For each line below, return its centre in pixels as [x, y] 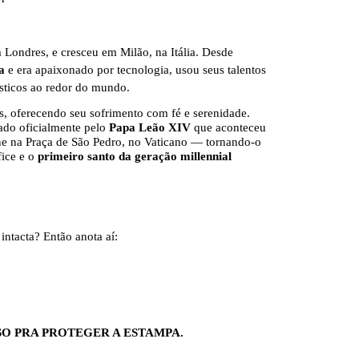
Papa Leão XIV [150, 127]
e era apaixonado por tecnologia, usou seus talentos [137, 69]
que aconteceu [228, 127]
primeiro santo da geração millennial [135, 156]
